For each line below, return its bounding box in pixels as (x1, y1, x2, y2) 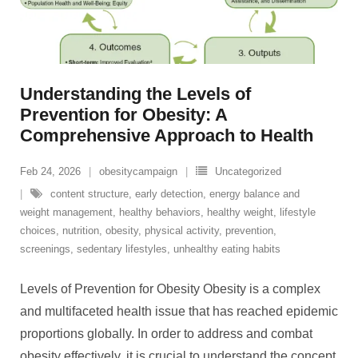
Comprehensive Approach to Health (20, 125, 313, 145)
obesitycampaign (99, 165, 177, 177)
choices (20, 225, 56, 237)
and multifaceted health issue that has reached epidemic (20, 304, 338, 318)
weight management (20, 206, 113, 218)
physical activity (145, 225, 219, 237)
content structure (50, 188, 129, 200)
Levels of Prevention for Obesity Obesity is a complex (20, 282, 320, 296)
